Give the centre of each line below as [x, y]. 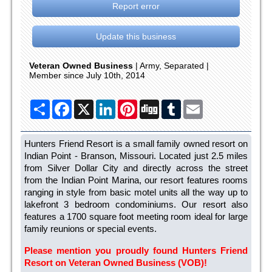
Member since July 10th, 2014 [87, 76]
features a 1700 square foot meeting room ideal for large [136, 217]
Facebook [91, 105]
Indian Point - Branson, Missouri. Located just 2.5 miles [136, 156]
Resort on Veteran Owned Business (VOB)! [116, 262]
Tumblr [194, 105]
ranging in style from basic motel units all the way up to [136, 192]
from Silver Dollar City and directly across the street [136, 168]
